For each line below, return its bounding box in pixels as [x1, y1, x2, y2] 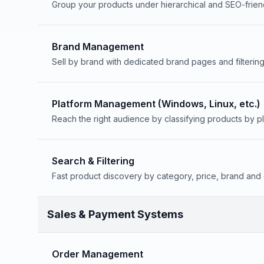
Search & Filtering [52, 155, 134, 167]
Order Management [52, 248, 143, 260]
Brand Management [52, 41, 144, 52]
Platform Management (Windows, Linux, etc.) [52, 98, 260, 110]
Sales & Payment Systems [47, 208, 183, 220]
